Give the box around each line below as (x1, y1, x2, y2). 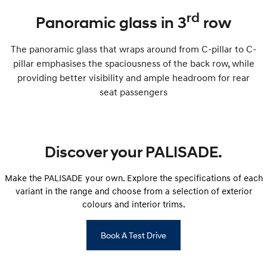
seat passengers (100, 85, 167, 98)
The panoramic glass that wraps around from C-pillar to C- (11, 42, 256, 55)
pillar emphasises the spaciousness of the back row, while (13, 57, 254, 69)
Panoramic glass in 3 (36, 13, 187, 32)
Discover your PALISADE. (45, 142, 222, 162)
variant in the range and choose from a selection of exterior (15, 185, 252, 196)
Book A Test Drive (101, 229, 166, 240)
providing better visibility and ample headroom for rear (17, 71, 250, 83)
